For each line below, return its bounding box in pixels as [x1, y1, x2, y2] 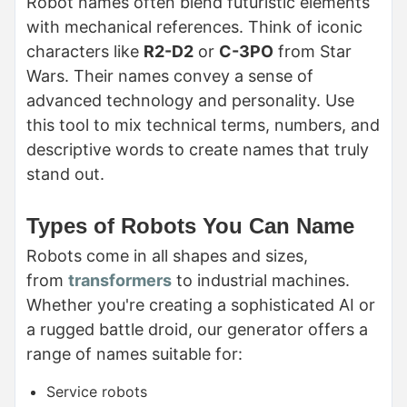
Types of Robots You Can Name [26, 213, 354, 239]
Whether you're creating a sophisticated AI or [26, 294, 375, 314]
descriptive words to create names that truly [26, 140, 369, 160]
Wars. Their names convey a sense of [26, 66, 313, 86]
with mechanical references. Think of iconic [26, 17, 362, 37]
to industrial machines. [172, 270, 350, 290]
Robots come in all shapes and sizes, [26, 245, 308, 265]
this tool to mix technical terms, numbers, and [26, 115, 380, 135]
